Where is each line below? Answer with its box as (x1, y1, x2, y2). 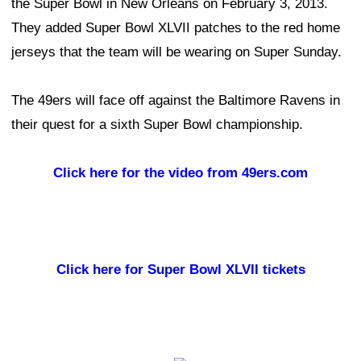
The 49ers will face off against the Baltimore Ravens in (11, 93, 340, 108)
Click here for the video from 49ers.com (53, 165, 308, 180)
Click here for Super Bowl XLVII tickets (56, 262, 305, 277)
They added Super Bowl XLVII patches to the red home (11, 20, 340, 35)
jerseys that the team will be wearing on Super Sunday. (11, 44, 342, 60)
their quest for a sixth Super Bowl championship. (11, 117, 303, 132)
